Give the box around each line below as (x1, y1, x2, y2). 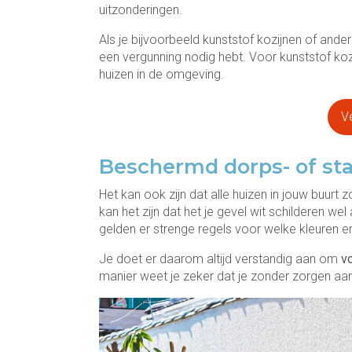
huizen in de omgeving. (99, 67, 224, 82)
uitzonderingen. (99, 2, 182, 17)
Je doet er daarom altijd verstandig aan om (99, 251, 341, 266)
